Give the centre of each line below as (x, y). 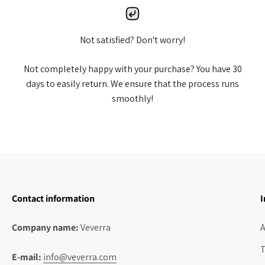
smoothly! (132, 98)
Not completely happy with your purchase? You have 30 (132, 69)
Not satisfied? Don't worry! (132, 40)
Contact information (53, 198)
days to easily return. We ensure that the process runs (132, 83)
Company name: (46, 227)
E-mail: (28, 257)
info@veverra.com (80, 257)
